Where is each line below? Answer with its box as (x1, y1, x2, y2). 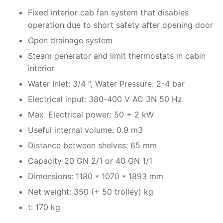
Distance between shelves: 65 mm (28, 140, 157, 151)
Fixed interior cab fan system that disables (28, 7, 189, 18)
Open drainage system (28, 35, 112, 46)
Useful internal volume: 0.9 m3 (28, 125, 143, 135)
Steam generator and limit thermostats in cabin (28, 51, 206, 61)
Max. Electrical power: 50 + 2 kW (28, 110, 154, 120)
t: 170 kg (28, 202, 60, 213)
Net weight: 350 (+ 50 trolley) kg (28, 187, 153, 197)
